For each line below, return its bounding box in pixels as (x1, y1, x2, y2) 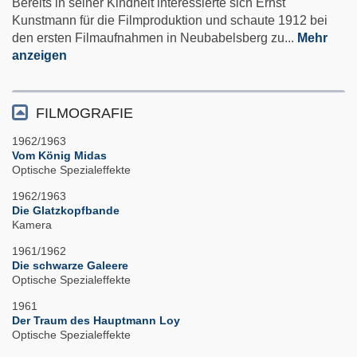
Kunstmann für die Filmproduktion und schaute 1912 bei (12, 14, 328, 28)
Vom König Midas (12, 149, 107, 163)
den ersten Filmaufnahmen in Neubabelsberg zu (12, 31, 284, 45)
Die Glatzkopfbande (12, 204, 120, 218)
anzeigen (12, 49, 67, 63)
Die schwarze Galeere (12, 259, 128, 273)
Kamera (12, 218, 52, 232)
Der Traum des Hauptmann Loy (12, 314, 180, 328)
